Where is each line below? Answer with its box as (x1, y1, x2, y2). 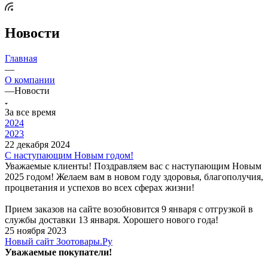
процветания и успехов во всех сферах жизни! (5, 182, 194, 193)
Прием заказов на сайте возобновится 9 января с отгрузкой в (5, 203, 253, 214)
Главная (5, 53, 37, 63)
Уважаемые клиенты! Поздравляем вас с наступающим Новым (5, 160, 261, 171)
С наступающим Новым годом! (5, 150, 133, 160)
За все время (5, 106, 56, 117)
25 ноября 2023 (5, 225, 66, 236)
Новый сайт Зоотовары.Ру (5, 236, 112, 246)
